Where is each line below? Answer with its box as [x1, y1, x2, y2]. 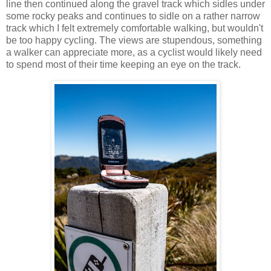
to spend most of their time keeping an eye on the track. [6, 59, 241, 70]
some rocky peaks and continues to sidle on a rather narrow [6, 11, 260, 22]
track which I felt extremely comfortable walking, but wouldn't [6, 23, 263, 34]
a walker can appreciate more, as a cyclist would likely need [6, 47, 262, 58]
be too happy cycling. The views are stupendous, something [6, 35, 262, 46]
